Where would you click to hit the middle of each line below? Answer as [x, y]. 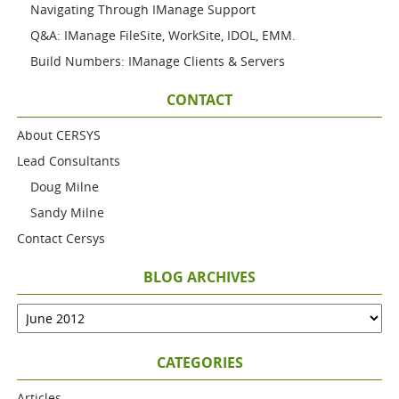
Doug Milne [65, 187]
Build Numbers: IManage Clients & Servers [158, 61]
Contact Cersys [61, 239]
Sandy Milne [68, 213]
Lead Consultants [69, 161]
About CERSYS [59, 135]
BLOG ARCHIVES [199, 277]
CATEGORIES [199, 363]
